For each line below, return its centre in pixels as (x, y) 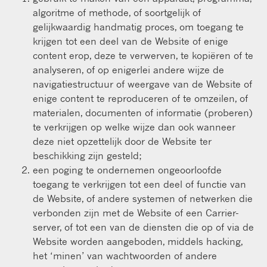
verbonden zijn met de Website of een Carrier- (136, 212)
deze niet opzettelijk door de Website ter (122, 141)
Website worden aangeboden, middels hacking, (138, 241)
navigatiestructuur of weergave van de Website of (142, 84)
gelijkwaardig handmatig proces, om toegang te (138, 27)
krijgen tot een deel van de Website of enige (131, 41)
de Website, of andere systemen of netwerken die (143, 198)
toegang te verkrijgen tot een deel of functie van (139, 184)
